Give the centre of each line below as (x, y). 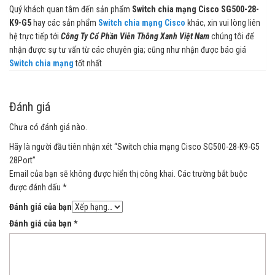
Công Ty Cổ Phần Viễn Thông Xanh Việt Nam (135, 36)
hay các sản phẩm (65, 22)
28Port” (22, 160)
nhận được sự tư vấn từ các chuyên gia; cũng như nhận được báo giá (128, 49)
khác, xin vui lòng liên (223, 22)
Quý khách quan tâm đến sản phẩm (71, 9)
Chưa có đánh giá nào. (48, 127)
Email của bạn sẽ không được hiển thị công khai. (92, 173)
